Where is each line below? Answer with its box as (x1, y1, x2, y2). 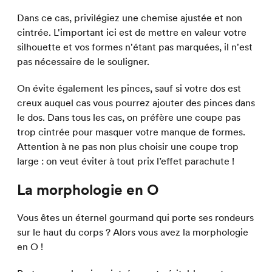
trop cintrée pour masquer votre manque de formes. (17, 126, 245, 138)
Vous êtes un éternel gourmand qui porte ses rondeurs (17, 212, 254, 223)
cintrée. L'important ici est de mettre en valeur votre (17, 27, 246, 38)
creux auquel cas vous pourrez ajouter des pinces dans (17, 97, 255, 109)
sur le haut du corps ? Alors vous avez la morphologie (17, 226, 248, 238)
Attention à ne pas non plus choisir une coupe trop (17, 141, 239, 152)
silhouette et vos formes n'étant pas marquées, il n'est (17, 41, 253, 53)
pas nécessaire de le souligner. (17, 56, 152, 67)
